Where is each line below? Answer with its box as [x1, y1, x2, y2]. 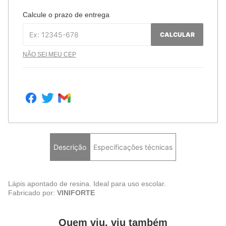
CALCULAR [159, 30, 195, 38]
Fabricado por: [8, 189, 57, 197]
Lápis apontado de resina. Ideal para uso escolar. [8, 180, 166, 188]
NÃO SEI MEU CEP [23, 51, 76, 59]
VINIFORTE [57, 189, 95, 197]
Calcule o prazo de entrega [23, 11, 109, 19]
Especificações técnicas [93, 142, 173, 151]
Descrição [53, 142, 86, 151]
